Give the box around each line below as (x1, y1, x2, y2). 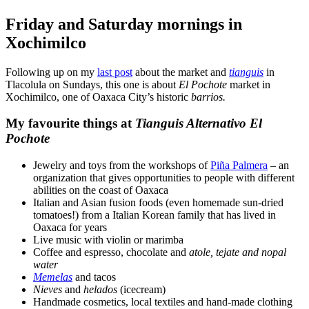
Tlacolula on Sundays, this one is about (6, 78, 179, 90)
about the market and (132, 66, 229, 78)
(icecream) (120, 283, 166, 296)
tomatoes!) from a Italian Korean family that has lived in (33, 209, 276, 221)
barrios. (188, 90, 226, 103)
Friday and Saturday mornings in (6, 14, 242, 33)
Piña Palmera (210, 159, 268, 172)
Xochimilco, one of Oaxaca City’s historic (6, 90, 188, 103)
